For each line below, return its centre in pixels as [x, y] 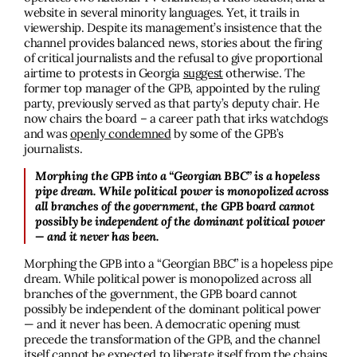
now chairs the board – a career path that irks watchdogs [176, 119]
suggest [203, 73]
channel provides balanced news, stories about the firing [173, 43]
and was [47, 134]
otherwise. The [264, 73]
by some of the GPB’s [228, 134]
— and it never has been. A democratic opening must [163, 324]
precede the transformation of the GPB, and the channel [172, 339]
